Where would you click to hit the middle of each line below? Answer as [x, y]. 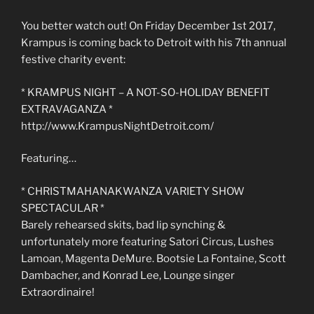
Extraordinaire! [58, 292]
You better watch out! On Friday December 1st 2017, [148, 26]
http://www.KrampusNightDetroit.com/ [117, 126]
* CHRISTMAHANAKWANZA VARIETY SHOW [133, 191]
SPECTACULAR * [63, 208]
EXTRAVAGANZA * [67, 109]
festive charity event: [73, 60]
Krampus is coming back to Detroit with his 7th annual [154, 43]
